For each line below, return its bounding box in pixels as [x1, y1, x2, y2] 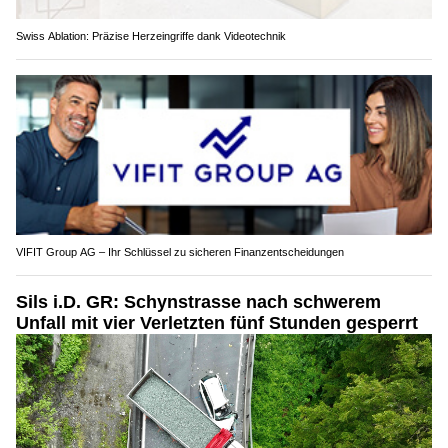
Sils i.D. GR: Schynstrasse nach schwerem [16, 291, 381, 312]
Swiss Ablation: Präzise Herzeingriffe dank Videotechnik [16, 30, 286, 43]
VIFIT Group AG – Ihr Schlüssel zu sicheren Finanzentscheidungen [16, 245, 344, 258]
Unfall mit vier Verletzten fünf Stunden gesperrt [16, 312, 418, 333]
